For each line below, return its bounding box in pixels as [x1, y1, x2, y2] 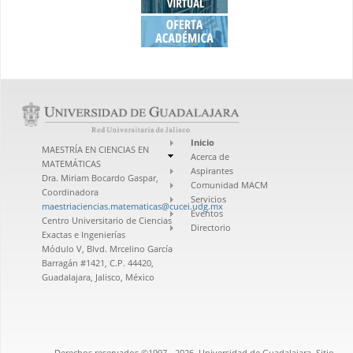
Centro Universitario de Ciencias [42, 214, 172, 226]
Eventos [191, 206, 224, 219]
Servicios [191, 192, 227, 205]
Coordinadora [42, 185, 98, 198]
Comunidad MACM [191, 178, 269, 191]
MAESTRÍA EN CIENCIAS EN [42, 143, 149, 155]
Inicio [191, 136, 215, 148]
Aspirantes [191, 164, 234, 176]
